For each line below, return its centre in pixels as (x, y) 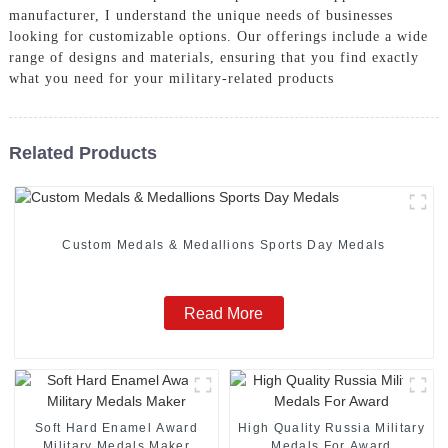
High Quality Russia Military (331, 427)
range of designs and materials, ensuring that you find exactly (213, 57)
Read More (224, 313)
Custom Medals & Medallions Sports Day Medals (224, 245)
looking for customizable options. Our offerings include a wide (218, 36)
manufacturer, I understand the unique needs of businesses (200, 15)
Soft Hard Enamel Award (116, 427)
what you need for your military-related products (171, 78)
